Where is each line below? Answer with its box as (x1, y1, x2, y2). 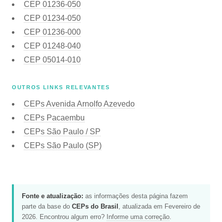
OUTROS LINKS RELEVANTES (12, 84, 110, 90)
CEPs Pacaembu (24, 113, 85, 122)
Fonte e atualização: (22, 192, 83, 200)
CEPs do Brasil (72, 202, 118, 210)
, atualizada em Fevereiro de (118, 202, 200, 210)
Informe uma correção (107, 213, 169, 221)
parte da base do (22, 202, 72, 210)
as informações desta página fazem (83, 192, 188, 200)
